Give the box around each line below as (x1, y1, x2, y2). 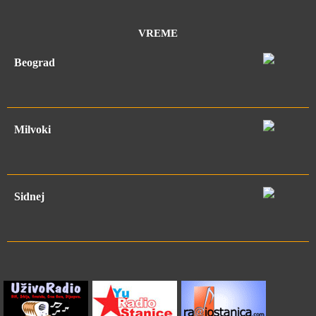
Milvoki (14, 123, 51, 136)
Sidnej (14, 190, 44, 203)
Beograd (14, 56, 55, 69)
